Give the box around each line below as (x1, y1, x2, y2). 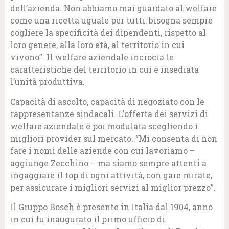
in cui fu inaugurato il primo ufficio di (10, 213, 165, 224)
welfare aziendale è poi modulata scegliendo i (10, 120, 198, 131)
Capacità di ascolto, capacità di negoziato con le (10, 96, 204, 107)
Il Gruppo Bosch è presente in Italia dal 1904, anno (10, 201, 213, 212)
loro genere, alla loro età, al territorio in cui (10, 39, 185, 51)
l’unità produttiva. (10, 76, 85, 87)
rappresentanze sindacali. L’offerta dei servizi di (10, 108, 208, 119)
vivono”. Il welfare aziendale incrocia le (10, 52, 174, 63)
